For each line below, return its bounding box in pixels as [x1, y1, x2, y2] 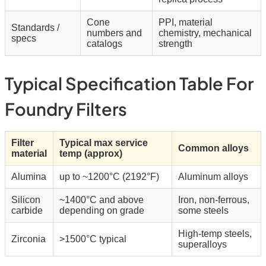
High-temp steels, [178, 229, 252, 239]
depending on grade [59, 205, 144, 216]
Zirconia [11, 234, 46, 245]
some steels [178, 205, 229, 216]
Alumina [11, 172, 46, 182]
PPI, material [159, 17, 213, 28]
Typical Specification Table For [5, 72, 254, 94]
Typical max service [59, 138, 148, 148]
